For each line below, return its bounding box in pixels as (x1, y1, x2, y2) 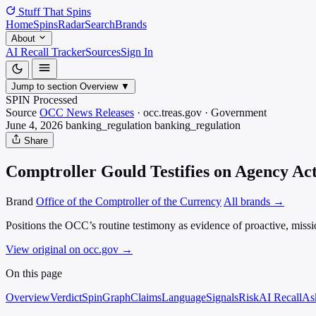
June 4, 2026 (6, 119, 63, 131)
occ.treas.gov (143, 107, 202, 119)
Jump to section (11, 81, 77, 92)
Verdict (50, 291, 82, 303)
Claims (130, 291, 162, 303)
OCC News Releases (39, 107, 134, 119)
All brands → (224, 195, 284, 207)
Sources (85, 46, 121, 58)
